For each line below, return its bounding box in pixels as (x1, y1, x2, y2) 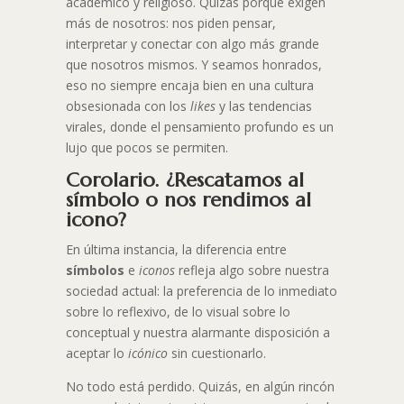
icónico (127, 344, 168, 363)
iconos (138, 262, 175, 280)
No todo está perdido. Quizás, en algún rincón (65, 378, 335, 396)
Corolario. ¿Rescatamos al (65, 168, 304, 193)
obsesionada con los (65, 97, 190, 115)
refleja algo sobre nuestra (174, 262, 329, 280)
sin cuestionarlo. (167, 344, 266, 363)
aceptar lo (65, 344, 128, 363)
